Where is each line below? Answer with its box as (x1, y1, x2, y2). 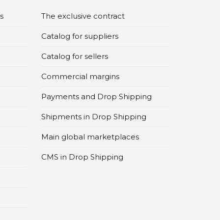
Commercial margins (41, 72, 119, 82)
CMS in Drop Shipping (41, 152, 123, 162)
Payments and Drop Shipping (41, 92, 152, 102)
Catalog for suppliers (41, 31, 118, 41)
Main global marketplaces (41, 132, 139, 142)
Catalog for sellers (41, 52, 108, 61)
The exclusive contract (41, 11, 125, 21)
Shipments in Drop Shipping (41, 112, 146, 122)
